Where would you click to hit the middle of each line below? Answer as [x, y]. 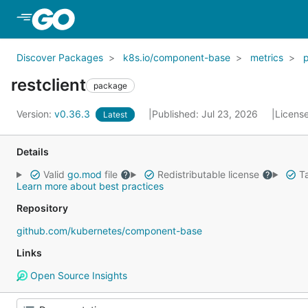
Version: [35, 114]
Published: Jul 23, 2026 [206, 114]
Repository [42, 208]
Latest [115, 114]
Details [33, 152]
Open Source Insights [77, 275]
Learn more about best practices [90, 186]
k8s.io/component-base [177, 57]
